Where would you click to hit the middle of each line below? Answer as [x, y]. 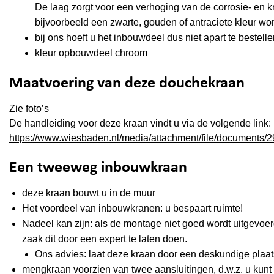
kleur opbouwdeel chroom [91, 53]
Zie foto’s [29, 108]
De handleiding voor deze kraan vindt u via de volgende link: [140, 123]
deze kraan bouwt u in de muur [88, 193]
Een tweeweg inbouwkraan [98, 168]
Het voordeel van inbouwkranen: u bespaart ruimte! [132, 209]
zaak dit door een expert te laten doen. [104, 239]
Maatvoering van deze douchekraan [127, 83]
